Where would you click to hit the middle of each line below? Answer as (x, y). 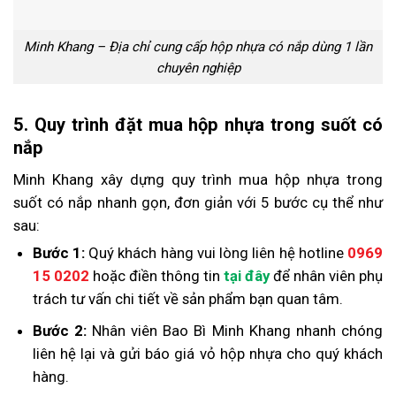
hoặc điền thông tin (156, 276)
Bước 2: (59, 331)
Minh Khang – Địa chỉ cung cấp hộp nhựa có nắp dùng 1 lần (198, 46)
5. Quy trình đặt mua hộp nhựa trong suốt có (198, 125)
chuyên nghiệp (198, 68)
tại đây (246, 276)
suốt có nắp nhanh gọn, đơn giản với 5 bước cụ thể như (198, 203)
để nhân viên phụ (326, 276)
